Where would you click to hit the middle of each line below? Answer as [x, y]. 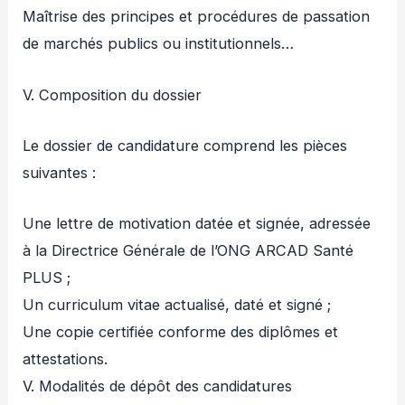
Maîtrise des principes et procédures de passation [197, 17]
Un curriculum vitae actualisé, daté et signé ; [177, 305]
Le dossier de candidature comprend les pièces [185, 145]
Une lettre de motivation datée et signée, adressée [197, 224]
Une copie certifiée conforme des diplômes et [181, 332]
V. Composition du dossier [113, 94]
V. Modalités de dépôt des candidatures [158, 386]
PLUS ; [47, 278]
